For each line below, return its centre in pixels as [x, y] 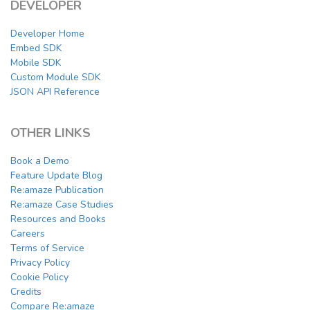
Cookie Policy [39, 277]
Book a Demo [40, 161]
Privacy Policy [40, 263]
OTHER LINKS [51, 133]
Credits [26, 292]
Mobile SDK [36, 63]
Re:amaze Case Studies [62, 205]
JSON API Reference [55, 92]
